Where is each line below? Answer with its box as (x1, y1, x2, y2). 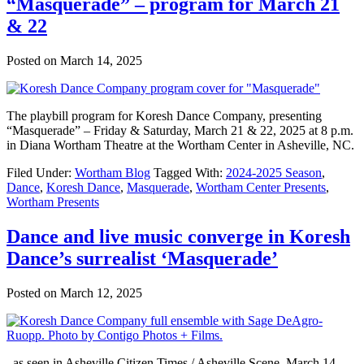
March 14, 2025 (60, 54, 142, 68)
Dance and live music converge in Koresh (6, 226, 350, 248)
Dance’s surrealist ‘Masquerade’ (6, 248, 278, 270)
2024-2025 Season (226, 166, 322, 180)
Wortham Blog (75, 166, 150, 180)
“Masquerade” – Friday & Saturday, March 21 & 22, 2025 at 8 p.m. (6, 123, 353, 138)
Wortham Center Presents (196, 180, 326, 195)
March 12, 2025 (60, 286, 142, 301)
